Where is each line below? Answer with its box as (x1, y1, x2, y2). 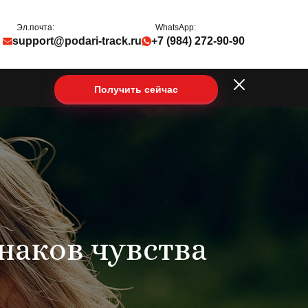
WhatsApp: (155, 23, 196, 32)
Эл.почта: (16, 23, 54, 32)
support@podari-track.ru (12, 35, 142, 47)
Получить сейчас (94, 81, 178, 96)
